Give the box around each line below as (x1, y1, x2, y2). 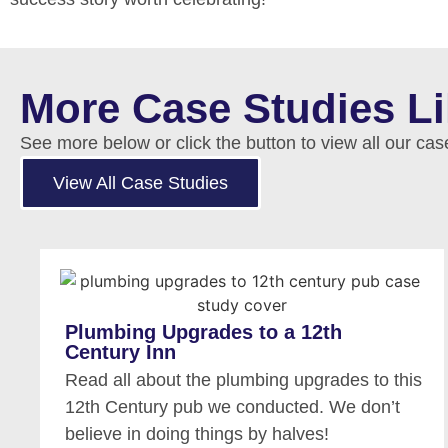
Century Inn (65, 340, 177, 363)
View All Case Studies (53, 173, 228, 194)
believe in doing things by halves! (65, 423, 330, 444)
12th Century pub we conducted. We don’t (65, 396, 401, 417)
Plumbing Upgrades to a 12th (65, 320, 343, 343)
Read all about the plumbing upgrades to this (65, 369, 423, 390)
